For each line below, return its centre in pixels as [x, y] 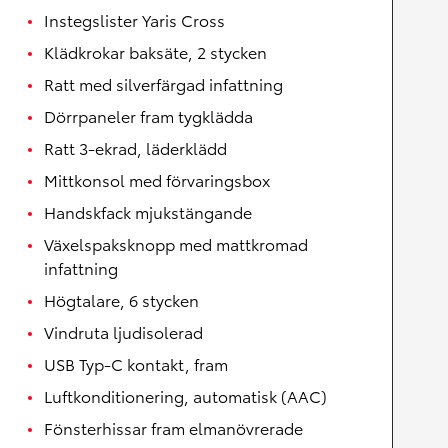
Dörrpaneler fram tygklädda [148, 115]
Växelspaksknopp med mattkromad [176, 243]
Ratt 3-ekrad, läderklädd [135, 147]
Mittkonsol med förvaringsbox [157, 179]
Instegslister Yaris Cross [134, 19]
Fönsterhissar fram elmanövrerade [173, 427]
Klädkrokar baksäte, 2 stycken [155, 51]
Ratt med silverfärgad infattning [163, 83]
